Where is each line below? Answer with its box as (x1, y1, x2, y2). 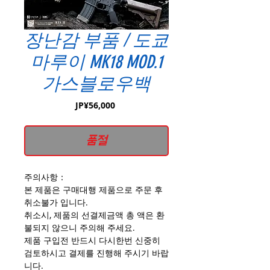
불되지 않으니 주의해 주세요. (24, 222, 135, 234)
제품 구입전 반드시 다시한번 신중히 (24, 234, 160, 246)
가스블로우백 (42, 73, 151, 95)
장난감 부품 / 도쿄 (24, 30, 169, 52)
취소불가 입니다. (24, 196, 88, 209)
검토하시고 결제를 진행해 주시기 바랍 (24, 247, 169, 259)
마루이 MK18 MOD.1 (30, 51, 163, 74)
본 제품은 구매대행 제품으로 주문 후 (24, 184, 163, 196)
